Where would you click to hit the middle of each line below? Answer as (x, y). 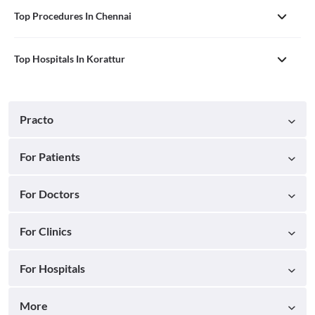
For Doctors (50, 193)
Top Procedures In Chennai (73, 15)
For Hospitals (52, 268)
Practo (37, 119)
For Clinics (46, 231)
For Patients (50, 156)
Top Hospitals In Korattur (70, 58)
